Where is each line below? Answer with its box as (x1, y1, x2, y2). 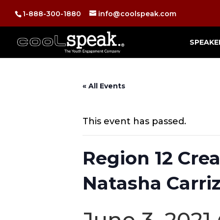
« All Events (82, 82, 125, 90)
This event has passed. (82, 116, 186, 127)
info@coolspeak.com (98, 9, 176, 18)
